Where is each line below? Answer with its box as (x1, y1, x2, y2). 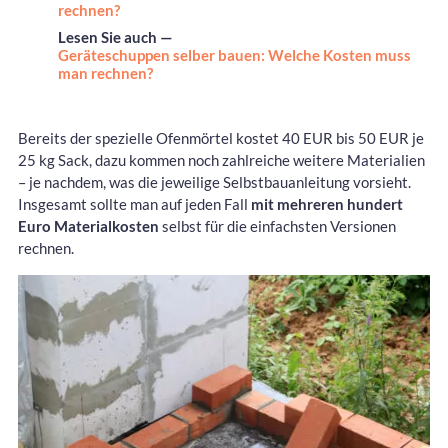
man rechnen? (58, 64, 153, 83)
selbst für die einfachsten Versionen (159, 217, 396, 236)
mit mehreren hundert (251, 195, 403, 214)
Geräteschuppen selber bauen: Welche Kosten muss (58, 46, 411, 65)
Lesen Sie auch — (58, 28, 173, 47)
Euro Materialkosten (18, 217, 159, 236)
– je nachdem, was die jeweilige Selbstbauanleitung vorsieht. (18, 173, 411, 192)
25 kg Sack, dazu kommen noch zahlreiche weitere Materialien (18, 151, 425, 170)
